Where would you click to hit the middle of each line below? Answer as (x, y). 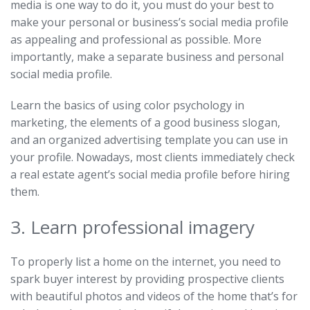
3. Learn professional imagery (133, 227)
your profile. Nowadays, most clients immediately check (153, 157)
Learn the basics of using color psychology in (127, 105)
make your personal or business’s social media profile (149, 22)
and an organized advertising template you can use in (149, 139)
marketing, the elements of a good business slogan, (145, 122)
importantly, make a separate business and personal (147, 56)
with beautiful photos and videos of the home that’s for (154, 296)
